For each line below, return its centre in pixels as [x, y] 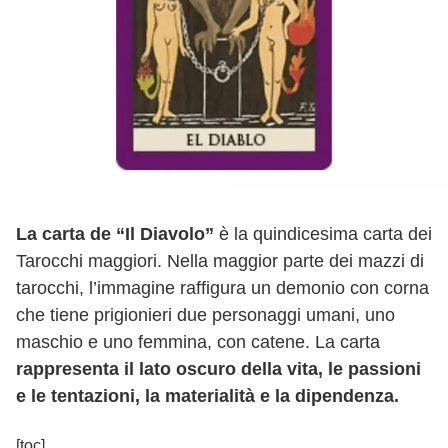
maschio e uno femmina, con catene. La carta [198, 342]
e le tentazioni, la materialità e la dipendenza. [207, 396]
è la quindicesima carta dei [323, 234]
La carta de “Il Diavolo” [115, 234]
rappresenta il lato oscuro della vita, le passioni [218, 369]
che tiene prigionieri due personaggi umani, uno [205, 315]
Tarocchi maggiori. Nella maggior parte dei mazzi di [220, 261]
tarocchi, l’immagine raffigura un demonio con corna [222, 288]
